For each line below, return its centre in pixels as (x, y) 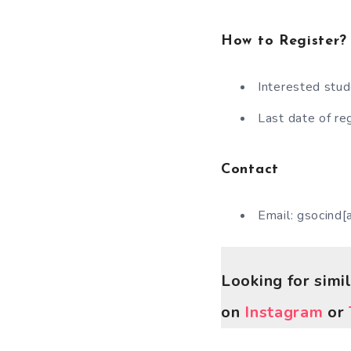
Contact (250, 170)
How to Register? (284, 41)
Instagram (284, 312)
